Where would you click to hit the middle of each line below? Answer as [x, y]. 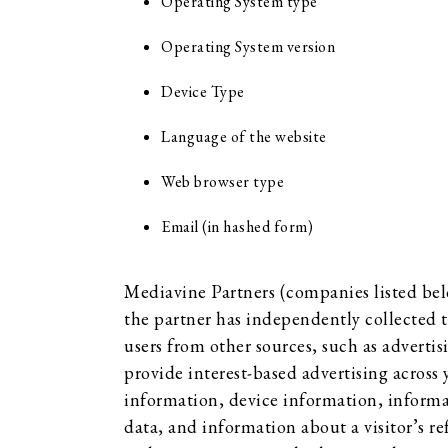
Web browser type [222, 181]
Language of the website [244, 136]
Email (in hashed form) [237, 226]
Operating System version [248, 46]
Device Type [203, 91]
